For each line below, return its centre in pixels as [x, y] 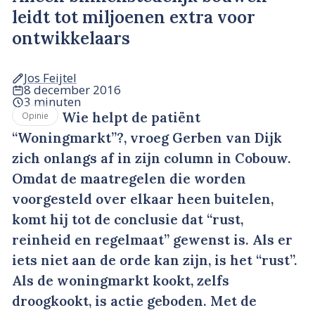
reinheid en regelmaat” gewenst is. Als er [152, 240]
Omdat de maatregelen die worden [129, 179]
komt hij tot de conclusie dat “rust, [128, 220]
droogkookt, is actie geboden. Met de [134, 301]
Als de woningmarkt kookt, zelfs [121, 281]
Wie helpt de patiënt [129, 118]
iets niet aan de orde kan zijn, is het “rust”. [155, 261]
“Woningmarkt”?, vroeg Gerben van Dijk [147, 138]
